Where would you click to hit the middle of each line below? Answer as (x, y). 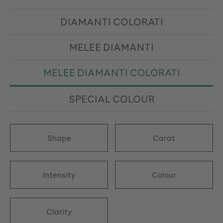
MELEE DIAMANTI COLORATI (111, 72)
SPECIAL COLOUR (111, 99)
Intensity (59, 175)
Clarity (59, 212)
